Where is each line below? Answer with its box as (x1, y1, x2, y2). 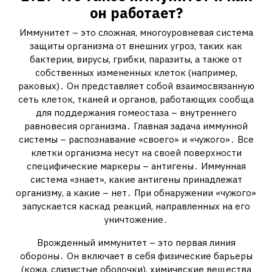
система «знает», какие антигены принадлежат (30, 174, 242, 185)
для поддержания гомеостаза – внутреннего (35, 107, 237, 118)
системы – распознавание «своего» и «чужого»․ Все (18, 134, 254, 145)
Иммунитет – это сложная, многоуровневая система (19, 27, 253, 38)
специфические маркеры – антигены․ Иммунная (26, 160, 246, 172)
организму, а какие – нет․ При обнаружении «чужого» (16, 187, 256, 199)
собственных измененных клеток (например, (35, 67, 237, 78)
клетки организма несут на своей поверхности (30, 147, 242, 158)
